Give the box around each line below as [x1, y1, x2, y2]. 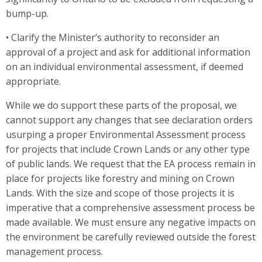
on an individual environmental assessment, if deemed [6, 60, 243, 73]
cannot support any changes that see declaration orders [6, 113, 253, 126]
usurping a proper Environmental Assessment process [6, 127, 246, 141]
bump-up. [6, 6, 49, 20]
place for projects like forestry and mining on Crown [6, 171, 235, 185]
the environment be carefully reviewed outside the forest [6, 230, 256, 243]
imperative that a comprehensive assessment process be [6, 201, 255, 214]
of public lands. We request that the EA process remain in [6, 157, 256, 170]
